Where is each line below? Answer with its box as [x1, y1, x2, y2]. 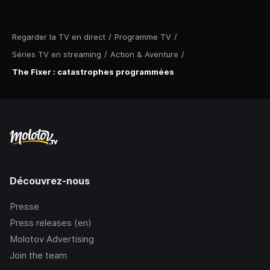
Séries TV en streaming [12, 49, 101, 59]
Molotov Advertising [10, 233, 94, 245]
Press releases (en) [10, 217, 92, 228]
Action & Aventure [110, 49, 178, 59]
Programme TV [115, 31, 171, 42]
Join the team [10, 250, 67, 261]
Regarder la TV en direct [12, 31, 105, 42]
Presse [10, 201, 39, 212]
